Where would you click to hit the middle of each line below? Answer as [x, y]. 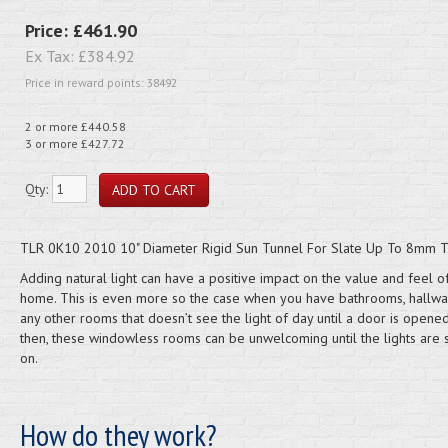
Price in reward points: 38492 [100, 82]
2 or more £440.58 [75, 126]
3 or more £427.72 [74, 143]
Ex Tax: [51, 56]
